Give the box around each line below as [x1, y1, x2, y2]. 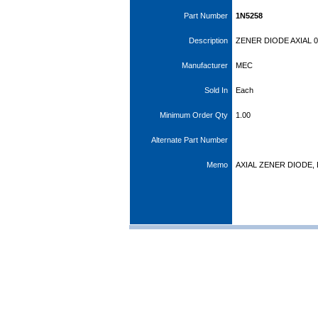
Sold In [204, 86, 232, 94]
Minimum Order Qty [160, 111, 232, 119]
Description [189, 36, 232, 45]
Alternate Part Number [151, 136, 232, 144]
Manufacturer [182, 61, 232, 70]
